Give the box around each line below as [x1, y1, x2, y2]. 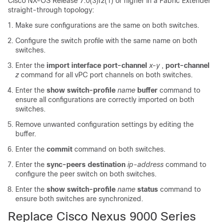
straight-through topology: [8, 6, 94, 14]
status [137, 185, 158, 193]
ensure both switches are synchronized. [15, 195, 143, 203]
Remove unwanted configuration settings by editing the [15, 120, 194, 128]
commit [47, 145, 72, 153]
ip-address [127, 161, 164, 168]
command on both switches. [72, 145, 166, 153]
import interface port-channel [47, 61, 147, 69]
